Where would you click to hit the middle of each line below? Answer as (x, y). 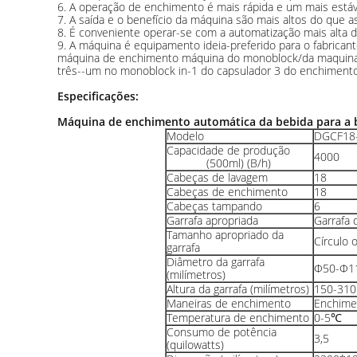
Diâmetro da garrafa (215, 262)
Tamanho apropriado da (225, 235)
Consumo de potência (221, 332)
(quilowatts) (195, 345)
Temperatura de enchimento (237, 318)
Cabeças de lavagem (217, 177)
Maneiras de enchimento (228, 303)
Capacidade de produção (228, 150)
